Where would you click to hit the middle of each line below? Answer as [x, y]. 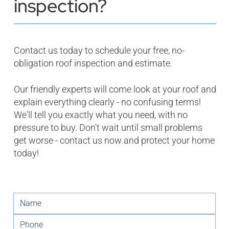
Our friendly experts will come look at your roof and [115, 89]
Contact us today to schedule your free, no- [99, 50]
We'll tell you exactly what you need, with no [100, 114]
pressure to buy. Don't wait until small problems [108, 127]
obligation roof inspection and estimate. [93, 63]
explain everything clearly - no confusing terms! [107, 102]
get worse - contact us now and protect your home [114, 140]
